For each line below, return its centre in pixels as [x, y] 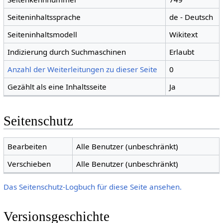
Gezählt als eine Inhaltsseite [57, 87]
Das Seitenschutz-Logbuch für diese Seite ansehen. [92, 186]
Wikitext [184, 35]
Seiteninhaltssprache [44, 17]
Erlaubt [182, 52]
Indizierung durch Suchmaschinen [67, 52]
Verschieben [29, 164]
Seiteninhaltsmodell [43, 35]
